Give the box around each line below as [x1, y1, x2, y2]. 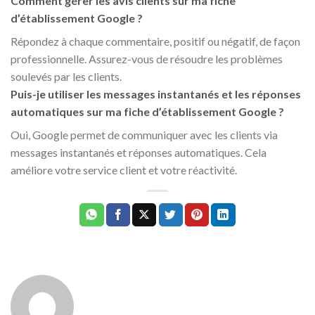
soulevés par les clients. [11, 70, 122, 84]
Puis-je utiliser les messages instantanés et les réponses [11, 87, 301, 101]
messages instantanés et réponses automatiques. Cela [11, 146, 266, 160]
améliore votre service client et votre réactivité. [11, 163, 237, 177]
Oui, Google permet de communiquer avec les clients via [11, 128, 278, 142]
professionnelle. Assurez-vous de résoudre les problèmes [11, 52, 283, 66]
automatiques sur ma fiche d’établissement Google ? [11, 105, 284, 119]
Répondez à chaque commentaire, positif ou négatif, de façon [11, 34, 300, 49]
